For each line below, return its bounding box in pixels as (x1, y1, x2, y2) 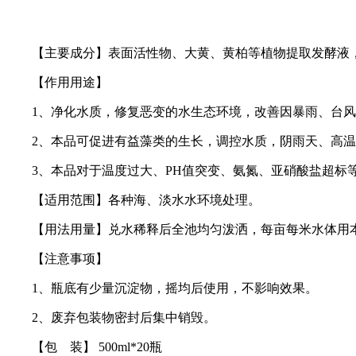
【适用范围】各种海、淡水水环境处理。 (6, 192, 261, 207)
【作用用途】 (6, 75, 108, 89)
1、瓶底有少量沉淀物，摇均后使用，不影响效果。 (6, 281, 318, 295)
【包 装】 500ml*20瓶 (6, 339, 162, 354)
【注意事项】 (6, 251, 108, 265)
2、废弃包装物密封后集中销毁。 (6, 310, 216, 324)
